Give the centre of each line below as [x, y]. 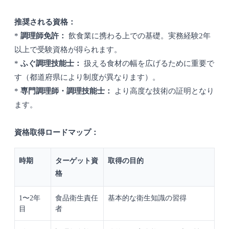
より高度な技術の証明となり [163, 91]
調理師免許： [43, 36]
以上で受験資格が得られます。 [68, 50]
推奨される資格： [45, 22]
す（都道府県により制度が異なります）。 [87, 77]
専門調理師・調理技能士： [66, 91]
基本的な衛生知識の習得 [147, 198]
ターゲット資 [77, 161]
